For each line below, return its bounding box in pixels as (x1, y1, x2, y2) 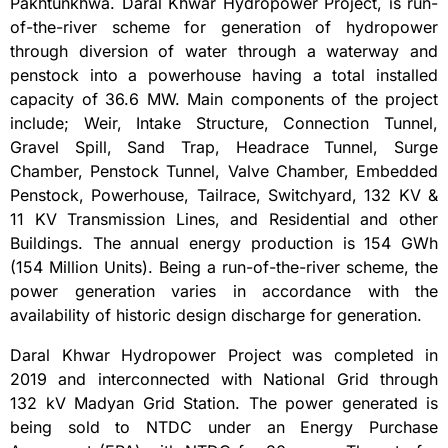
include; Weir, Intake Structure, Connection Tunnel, (10, 113, 438, 134)
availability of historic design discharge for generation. (10, 305, 422, 326)
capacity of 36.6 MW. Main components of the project (10, 89, 438, 110)
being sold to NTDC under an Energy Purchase (10, 417, 438, 438)
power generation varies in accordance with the (10, 281, 438, 302)
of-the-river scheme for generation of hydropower (10, 17, 438, 38)
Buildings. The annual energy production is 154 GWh (10, 233, 438, 254)
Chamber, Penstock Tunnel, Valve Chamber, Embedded (10, 161, 438, 182)
